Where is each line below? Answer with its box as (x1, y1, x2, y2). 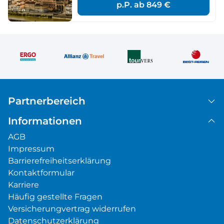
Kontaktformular (8, 168, 74, 178)
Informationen (8, 115, 82, 127)
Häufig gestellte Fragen (8, 192, 102, 202)
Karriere (8, 180, 39, 190)
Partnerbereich (8, 95, 85, 107)
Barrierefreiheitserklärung (8, 156, 111, 166)
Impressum (8, 144, 54, 154)
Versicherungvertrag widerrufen (8, 204, 136, 214)
